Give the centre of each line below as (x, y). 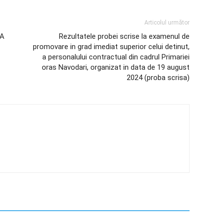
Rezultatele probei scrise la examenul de (124, 36)
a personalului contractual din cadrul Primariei (116, 57)
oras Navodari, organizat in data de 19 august (116, 67)
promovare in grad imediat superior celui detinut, (111, 47)
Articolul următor (167, 23)
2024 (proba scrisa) (158, 78)
